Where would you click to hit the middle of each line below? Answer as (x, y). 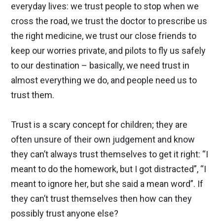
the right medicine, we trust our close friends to (104, 36)
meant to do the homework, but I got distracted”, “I (109, 169)
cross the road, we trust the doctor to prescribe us (109, 21)
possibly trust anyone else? (65, 213)
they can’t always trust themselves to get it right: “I (110, 154)
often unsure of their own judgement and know (103, 139)
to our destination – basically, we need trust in (100, 65)
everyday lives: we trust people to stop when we (105, 6)
